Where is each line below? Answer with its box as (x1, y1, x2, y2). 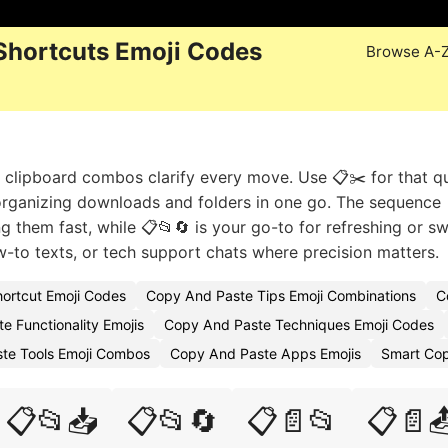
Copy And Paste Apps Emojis (170, 345, 361, 362)
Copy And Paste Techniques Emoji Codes (164, 316, 434, 333)
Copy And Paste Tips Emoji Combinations (146, 287, 416, 304)
